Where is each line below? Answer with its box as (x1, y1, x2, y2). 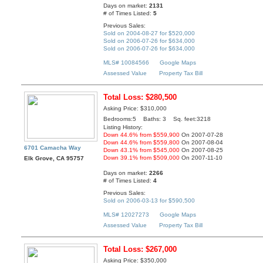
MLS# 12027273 (103, 211, 150, 218)
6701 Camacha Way (24, 144, 82, 151)
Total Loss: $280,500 (103, 93, 177, 102)
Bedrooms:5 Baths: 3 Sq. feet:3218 (103, 116, 211, 123)
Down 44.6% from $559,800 (103, 139, 180, 146)
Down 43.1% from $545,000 (103, 147, 180, 154)
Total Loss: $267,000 (103, 245, 177, 254)
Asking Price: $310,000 (103, 105, 167, 112)
